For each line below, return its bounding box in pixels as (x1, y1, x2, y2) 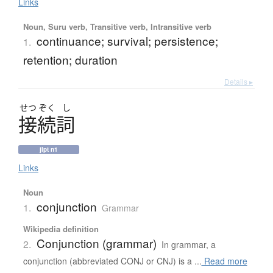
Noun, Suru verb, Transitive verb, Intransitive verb (23, 20, 211, 32)
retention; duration (23, 51, 118, 68)
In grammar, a (161, 238, 216, 250)
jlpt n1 (40, 144, 58, 154)
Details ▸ (224, 76, 253, 87)
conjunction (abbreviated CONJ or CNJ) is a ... (23, 254, 202, 267)
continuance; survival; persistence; (36, 32, 218, 49)
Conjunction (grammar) (36, 234, 157, 251)
